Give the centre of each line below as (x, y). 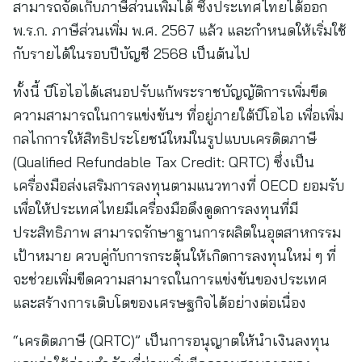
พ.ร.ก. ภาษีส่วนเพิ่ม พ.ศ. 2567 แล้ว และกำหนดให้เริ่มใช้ (180, 30)
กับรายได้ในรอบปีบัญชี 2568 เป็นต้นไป (132, 54)
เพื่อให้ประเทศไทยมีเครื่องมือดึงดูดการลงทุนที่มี (156, 209)
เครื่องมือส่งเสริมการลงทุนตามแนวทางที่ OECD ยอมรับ (179, 185)
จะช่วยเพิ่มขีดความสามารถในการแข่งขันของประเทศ (170, 279)
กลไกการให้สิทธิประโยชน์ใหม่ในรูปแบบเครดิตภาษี (165, 139)
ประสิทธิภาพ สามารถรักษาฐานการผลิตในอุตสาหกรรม (177, 232)
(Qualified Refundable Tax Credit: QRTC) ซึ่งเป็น (164, 162)
